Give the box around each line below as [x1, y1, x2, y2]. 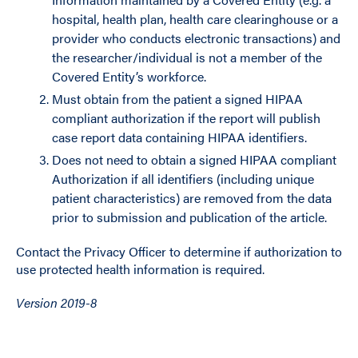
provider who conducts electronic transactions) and [51, 29, 340, 47]
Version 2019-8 [16, 293, 97, 312]
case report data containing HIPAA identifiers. [51, 128, 307, 146]
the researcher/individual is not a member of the [51, 48, 322, 66]
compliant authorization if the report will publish [51, 109, 320, 127]
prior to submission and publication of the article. [51, 208, 327, 226]
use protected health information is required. [16, 260, 265, 278]
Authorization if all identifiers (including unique [51, 169, 314, 188]
